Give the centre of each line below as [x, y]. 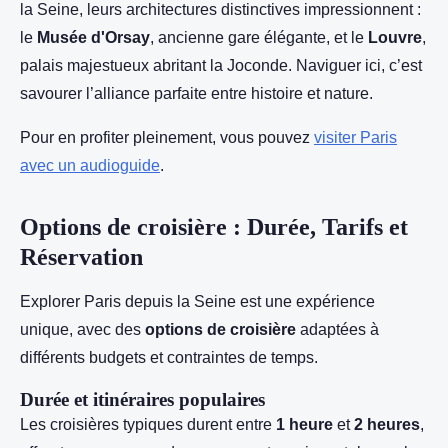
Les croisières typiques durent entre [148, 424]
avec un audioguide [90, 165]
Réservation [81, 257]
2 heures [387, 424]
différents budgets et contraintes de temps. [169, 357]
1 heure [304, 424]
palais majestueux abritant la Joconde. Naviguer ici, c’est [221, 65]
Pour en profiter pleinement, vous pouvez [167, 137]
